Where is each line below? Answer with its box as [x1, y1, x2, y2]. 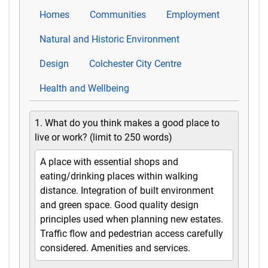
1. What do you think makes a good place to [35, 117, 220, 129]
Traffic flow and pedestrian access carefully [40, 228, 223, 240]
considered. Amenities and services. [40, 242, 190, 254]
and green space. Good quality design [40, 199, 199, 211]
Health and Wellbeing [39, 83, 129, 95]
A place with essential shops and [40, 156, 178, 168]
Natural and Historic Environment [39, 33, 179, 45]
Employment [166, 9, 220, 21]
